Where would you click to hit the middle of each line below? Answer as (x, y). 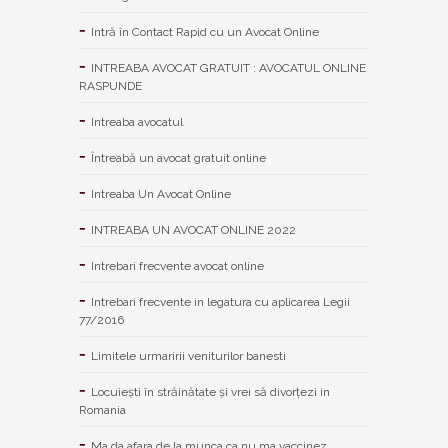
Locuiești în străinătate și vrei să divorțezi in (210, 391)
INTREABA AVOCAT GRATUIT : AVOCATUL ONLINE (228, 67)
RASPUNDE (110, 85)
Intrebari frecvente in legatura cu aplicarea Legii (220, 301)
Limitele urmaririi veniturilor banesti (188, 355)
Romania (102, 409)
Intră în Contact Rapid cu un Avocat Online (205, 31)
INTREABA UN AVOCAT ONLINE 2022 (193, 229)
